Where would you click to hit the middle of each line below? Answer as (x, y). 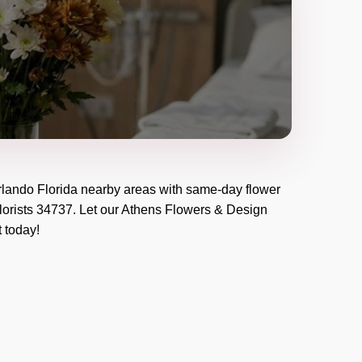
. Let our (97, 210)
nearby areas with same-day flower (179, 189)
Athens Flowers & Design (194, 210)
